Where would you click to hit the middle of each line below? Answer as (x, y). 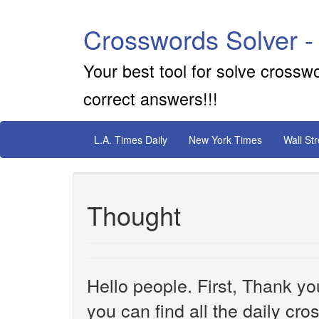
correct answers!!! (151, 98)
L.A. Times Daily (131, 140)
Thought (134, 215)
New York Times (225, 140)
